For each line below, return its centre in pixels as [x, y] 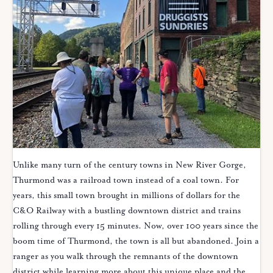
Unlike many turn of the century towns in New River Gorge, [129, 165]
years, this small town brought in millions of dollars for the [126, 196]
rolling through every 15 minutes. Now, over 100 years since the [136, 226]
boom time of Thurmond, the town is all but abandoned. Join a [136, 242]
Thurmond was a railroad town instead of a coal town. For [126, 181]
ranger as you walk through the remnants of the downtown [126, 257]
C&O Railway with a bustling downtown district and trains [127, 211]
